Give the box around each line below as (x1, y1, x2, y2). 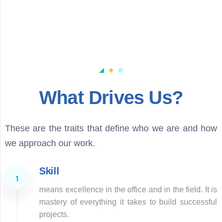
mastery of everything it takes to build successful (39, 198, 217, 207)
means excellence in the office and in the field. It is (39, 185, 217, 194)
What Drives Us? (39, 87, 183, 109)
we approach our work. (5, 138, 95, 148)
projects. (39, 210, 69, 219)
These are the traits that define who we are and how (5, 123, 217, 133)
